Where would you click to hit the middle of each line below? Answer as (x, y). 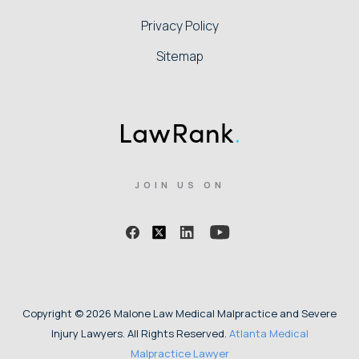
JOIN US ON (179, 185)
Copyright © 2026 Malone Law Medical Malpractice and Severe (179, 314)
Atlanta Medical (268, 334)
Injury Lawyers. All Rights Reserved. (140, 334)
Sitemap (179, 56)
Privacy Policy (179, 26)
